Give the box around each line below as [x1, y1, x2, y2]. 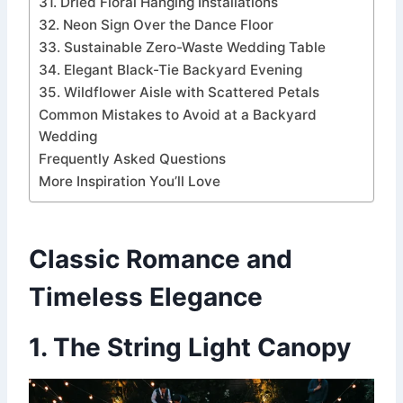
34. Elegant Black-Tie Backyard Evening [39, 61, 302, 79]
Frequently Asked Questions [39, 150, 226, 168]
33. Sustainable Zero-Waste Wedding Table [39, 39, 326, 57]
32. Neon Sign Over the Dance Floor [39, 16, 273, 34]
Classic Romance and [29, 244, 292, 275]
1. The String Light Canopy [29, 332, 351, 363]
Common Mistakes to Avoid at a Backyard [39, 106, 317, 124]
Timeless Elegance [29, 282, 263, 313]
